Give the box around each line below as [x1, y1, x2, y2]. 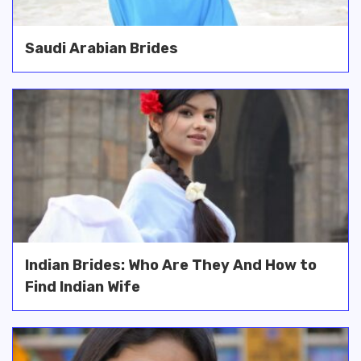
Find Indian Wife [25, 278, 140, 297]
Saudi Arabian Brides [25, 39, 178, 58]
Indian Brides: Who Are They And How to [25, 256, 317, 275]
